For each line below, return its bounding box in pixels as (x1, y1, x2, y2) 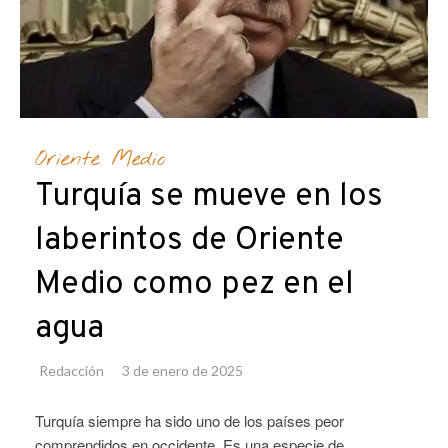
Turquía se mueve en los (35, 177, 383, 218)
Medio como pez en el (35, 265, 354, 306)
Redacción (39, 362, 104, 380)
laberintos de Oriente (35, 221, 344, 262)
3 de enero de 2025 (122, 362, 243, 380)
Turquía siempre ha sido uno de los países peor (35, 410, 344, 432)
